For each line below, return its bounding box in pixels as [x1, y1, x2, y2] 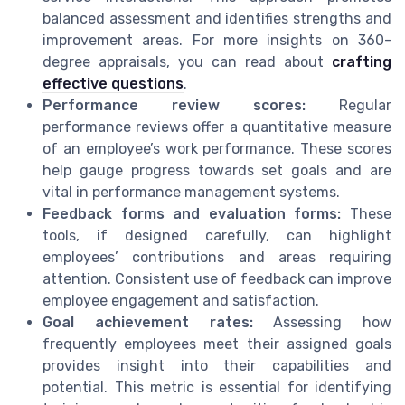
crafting [332, 53, 391, 71]
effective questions [42, 75, 184, 93]
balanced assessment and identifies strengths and [42, 10, 391, 28]
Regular [339, 97, 391, 115]
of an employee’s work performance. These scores [42, 140, 391, 158]
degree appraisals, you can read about [42, 53, 332, 71]
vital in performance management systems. [42, 184, 340, 202]
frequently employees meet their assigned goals [42, 335, 391, 353]
